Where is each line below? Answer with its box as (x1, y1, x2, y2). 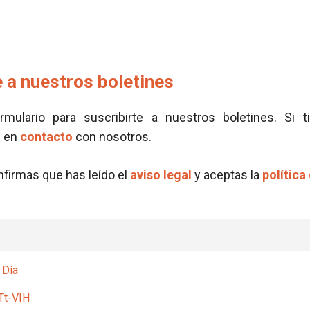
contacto (20, 129, 73, 144)
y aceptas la (192, 167, 262, 182)
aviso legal (130, 167, 192, 182)
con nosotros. (73, 129, 152, 144)
